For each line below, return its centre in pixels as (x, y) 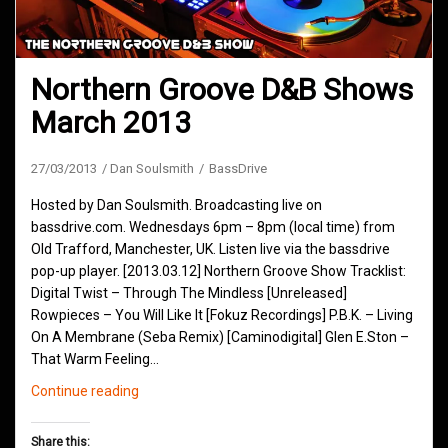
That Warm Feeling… (95, 359)
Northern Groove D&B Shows (222, 90)
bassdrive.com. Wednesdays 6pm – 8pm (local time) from (213, 227)
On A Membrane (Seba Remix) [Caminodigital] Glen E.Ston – (220, 337)
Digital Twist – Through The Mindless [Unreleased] (189, 293)
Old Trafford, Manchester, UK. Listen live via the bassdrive (210, 249)
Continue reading (85, 391)
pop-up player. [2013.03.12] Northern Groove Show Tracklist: (218, 271)
